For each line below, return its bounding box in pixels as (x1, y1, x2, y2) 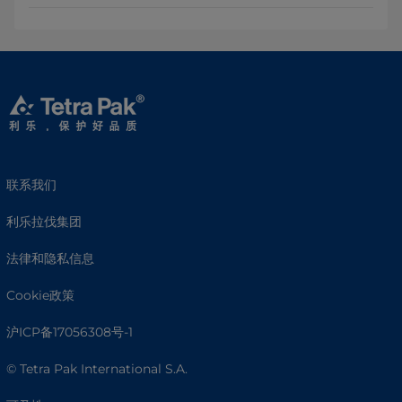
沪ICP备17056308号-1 (6, 323, 133, 340)
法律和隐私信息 (6, 249, 94, 267)
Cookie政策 (6, 286, 74, 303)
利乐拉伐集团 (6, 213, 82, 230)
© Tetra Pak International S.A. (6, 360, 188, 377)
